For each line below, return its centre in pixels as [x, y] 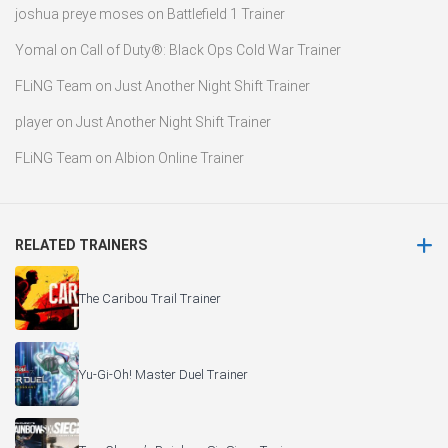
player [34, 122]
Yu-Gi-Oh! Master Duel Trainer [163, 374]
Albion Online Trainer [179, 158]
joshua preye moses [79, 14]
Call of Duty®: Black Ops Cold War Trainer [210, 50]
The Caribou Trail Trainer [150, 298]
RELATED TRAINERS [81, 245]
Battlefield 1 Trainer [226, 14]
